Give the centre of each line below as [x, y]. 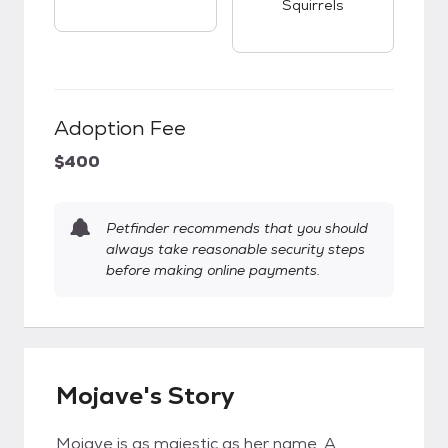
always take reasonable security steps [235, 249]
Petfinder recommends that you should [237, 228]
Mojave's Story [145, 395]
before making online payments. [213, 270]
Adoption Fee [120, 128]
